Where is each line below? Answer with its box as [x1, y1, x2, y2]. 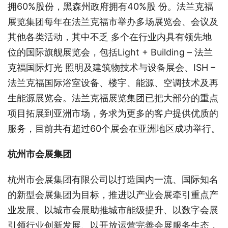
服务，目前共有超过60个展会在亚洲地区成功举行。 [8, 123, 220, 134]
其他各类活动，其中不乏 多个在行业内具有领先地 [8, 31, 212, 42]
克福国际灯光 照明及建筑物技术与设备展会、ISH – [8, 62, 215, 73]
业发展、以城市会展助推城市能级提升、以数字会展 [8, 204, 218, 215]
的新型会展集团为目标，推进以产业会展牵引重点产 [8, 189, 218, 200]
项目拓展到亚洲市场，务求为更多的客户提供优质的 [8, 107, 218, 119]
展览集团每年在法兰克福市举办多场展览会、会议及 [8, 16, 218, 27]
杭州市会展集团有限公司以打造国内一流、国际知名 [8, 174, 218, 185]
